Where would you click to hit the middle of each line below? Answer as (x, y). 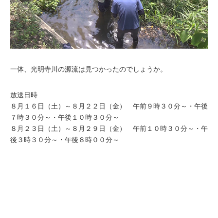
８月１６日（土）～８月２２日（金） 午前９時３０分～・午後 (109, 106)
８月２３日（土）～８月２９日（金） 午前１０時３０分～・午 (109, 128)
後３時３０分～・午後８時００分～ (65, 140)
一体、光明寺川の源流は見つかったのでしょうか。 (89, 69)
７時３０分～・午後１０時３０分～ (65, 117)
